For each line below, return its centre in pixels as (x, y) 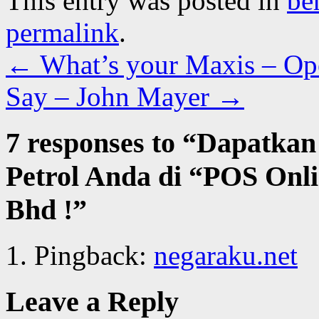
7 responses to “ (101, 142)
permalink (62, 32)
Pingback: (94, 256)
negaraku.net (226, 256)
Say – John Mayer (111, 96)
